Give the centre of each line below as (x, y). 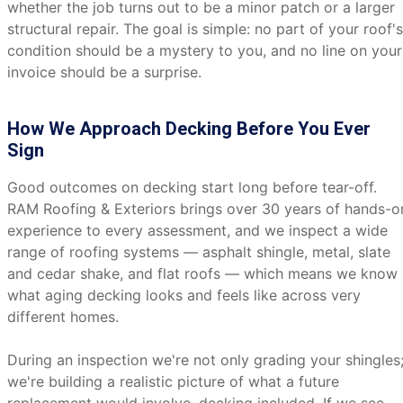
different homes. (63, 317)
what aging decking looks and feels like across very (184, 295)
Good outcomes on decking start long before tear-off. (192, 187)
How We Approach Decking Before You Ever (189, 129)
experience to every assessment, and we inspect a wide (197, 230)
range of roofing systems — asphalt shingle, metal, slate (199, 252)
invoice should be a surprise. (104, 72)
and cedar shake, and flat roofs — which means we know (202, 273)
